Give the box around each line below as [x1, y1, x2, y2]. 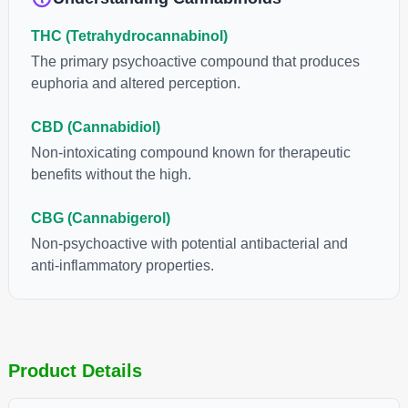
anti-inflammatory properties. [30, 257, 214, 273]
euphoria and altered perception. [30, 75, 240, 91]
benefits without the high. [30, 166, 191, 182]
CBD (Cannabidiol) [30, 118, 160, 135]
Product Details [7, 360, 142, 381]
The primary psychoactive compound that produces [30, 53, 360, 69]
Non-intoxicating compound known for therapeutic [30, 144, 351, 160]
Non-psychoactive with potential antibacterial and [30, 235, 348, 251]
